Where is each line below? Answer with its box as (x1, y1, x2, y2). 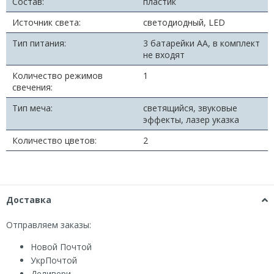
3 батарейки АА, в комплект (143, 37, 260, 49)
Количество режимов (12, 69, 103, 81)
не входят (143, 48, 185, 61)
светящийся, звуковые (143, 102, 237, 114)
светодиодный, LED (143, 16, 225, 28)
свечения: (12, 81, 53, 93)
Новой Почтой (31, 240, 92, 253)
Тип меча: (12, 102, 53, 114)
